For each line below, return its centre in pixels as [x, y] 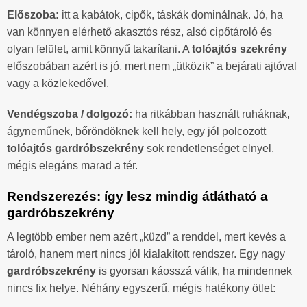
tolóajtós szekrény [240, 49]
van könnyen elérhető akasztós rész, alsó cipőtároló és [139, 32]
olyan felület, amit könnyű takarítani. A [99, 49]
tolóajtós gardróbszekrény [75, 149]
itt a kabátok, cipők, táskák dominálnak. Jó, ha [171, 14]
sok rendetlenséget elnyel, [209, 149]
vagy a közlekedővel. [58, 83]
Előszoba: [33, 14]
